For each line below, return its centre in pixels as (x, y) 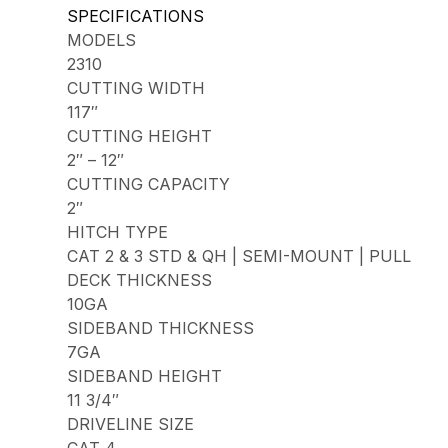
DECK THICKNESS (140, 280)
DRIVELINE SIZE (131, 424)
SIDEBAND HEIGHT (145, 376)
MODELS (102, 40)
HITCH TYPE (118, 232)
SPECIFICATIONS (136, 16)
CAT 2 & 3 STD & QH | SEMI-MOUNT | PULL (239, 256)
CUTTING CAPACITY (149, 184)
